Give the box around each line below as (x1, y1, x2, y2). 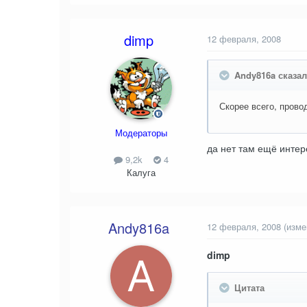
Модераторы (115, 125, 167, 139)
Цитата (232, 280, 265, 294)
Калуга (127, 165, 156, 179)
